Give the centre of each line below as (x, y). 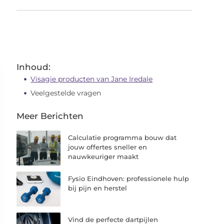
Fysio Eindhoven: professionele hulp (129, 179)
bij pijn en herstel (98, 188)
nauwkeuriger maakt (103, 156)
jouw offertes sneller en (108, 147)
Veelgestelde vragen (66, 93)
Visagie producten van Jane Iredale (92, 79)
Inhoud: (34, 67)
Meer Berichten (50, 116)
